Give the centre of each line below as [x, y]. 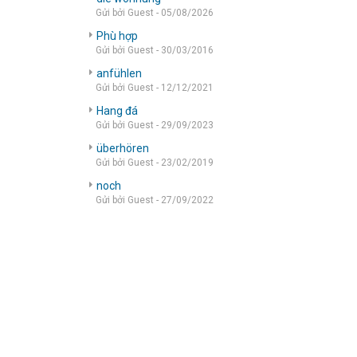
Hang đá [117, 110]
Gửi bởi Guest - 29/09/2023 [155, 125]
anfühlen [119, 73]
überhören [123, 148]
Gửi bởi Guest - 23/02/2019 [155, 162]
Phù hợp [117, 35]
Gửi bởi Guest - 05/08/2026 [155, 12]
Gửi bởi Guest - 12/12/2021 [155, 87]
